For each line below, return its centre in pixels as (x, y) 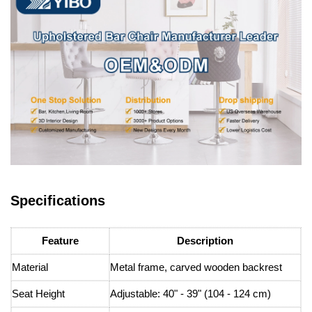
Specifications (58, 201)
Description (205, 241)
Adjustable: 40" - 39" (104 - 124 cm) (190, 294)
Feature (60, 241)
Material (30, 267)
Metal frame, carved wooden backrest (196, 267)
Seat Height (38, 294)
